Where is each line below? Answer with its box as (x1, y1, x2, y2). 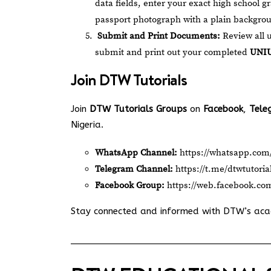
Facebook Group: (95, 180, 165, 191)
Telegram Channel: (95, 163, 173, 175)
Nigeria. (71, 119, 103, 130)
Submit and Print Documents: (97, 30, 220, 42)
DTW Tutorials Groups (90, 103, 187, 114)
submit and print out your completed (95, 47, 250, 58)
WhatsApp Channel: (95, 147, 177, 158)
